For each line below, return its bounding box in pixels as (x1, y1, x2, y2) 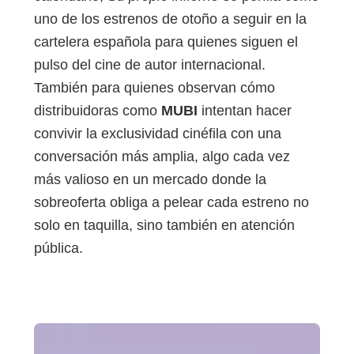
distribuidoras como (34, 102, 161, 119)
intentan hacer (198, 102, 292, 119)
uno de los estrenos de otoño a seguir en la (34, 10, 307, 27)
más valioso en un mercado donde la (34, 171, 266, 187)
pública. (34, 239, 83, 256)
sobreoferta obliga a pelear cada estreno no (34, 194, 309, 210)
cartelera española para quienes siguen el (34, 33, 298, 50)
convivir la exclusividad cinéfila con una (34, 125, 281, 141)
